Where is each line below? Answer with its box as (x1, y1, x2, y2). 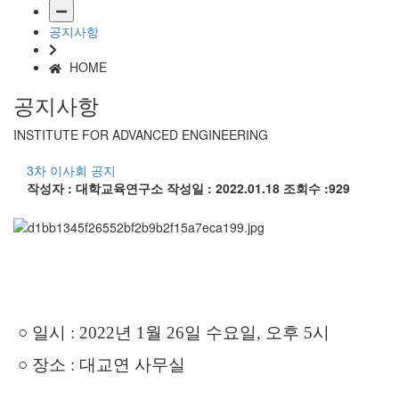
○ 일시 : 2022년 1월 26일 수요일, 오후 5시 (13, 322, 330, 342)
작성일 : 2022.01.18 (167, 179, 283, 198)
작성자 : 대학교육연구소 (27, 179, 167, 198)
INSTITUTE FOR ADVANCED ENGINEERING (13, 126, 268, 144)
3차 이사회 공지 (27, 161, 116, 180)
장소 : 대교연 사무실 (32, 354, 185, 374)
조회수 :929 (283, 179, 350, 198)
